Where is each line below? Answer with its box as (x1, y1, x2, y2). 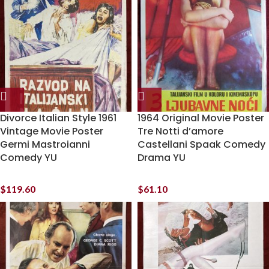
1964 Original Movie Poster (138, 111, 264, 125)
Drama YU (138, 151, 186, 165)
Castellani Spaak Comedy (138, 138, 265, 151)
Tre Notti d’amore (138, 124, 223, 138)
